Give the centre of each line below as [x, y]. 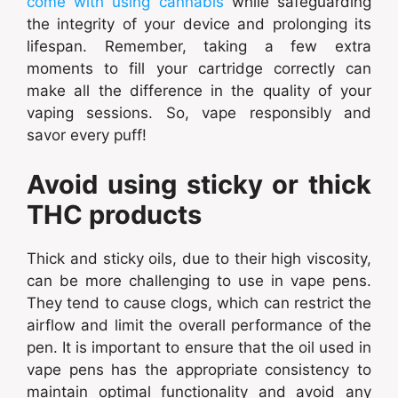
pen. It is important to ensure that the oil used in [199, 347]
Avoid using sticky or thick [199, 184]
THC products [114, 214]
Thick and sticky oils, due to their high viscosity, [199, 258]
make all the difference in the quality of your [199, 91]
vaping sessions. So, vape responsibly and [199, 113]
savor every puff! [87, 135]
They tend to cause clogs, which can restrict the [199, 302]
